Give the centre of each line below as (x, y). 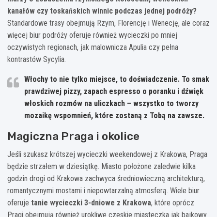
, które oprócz (173, 202)
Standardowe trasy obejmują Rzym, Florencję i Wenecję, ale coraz (108, 23)
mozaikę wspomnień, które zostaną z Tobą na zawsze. (114, 115)
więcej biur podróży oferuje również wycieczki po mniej (92, 35)
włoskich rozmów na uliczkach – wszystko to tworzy (111, 103)
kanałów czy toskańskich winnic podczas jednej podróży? (102, 11)
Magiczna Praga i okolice (73, 136)
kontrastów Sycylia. (37, 59)
